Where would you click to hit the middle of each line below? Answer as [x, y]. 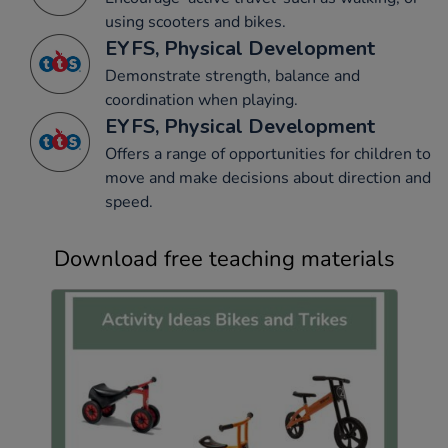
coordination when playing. [201, 100]
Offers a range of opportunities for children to [268, 154]
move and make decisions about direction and [268, 178]
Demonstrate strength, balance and [232, 76]
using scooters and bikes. [195, 22]
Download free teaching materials [224, 259]
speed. [129, 202]
